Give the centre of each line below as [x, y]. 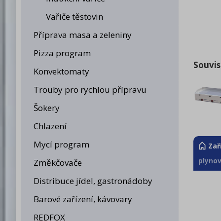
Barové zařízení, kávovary [83, 199]
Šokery [46, 108]
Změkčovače [57, 163]
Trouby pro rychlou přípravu [90, 90]
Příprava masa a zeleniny [82, 35]
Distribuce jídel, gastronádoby [93, 181]
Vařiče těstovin [74, 17]
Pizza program [62, 53]
